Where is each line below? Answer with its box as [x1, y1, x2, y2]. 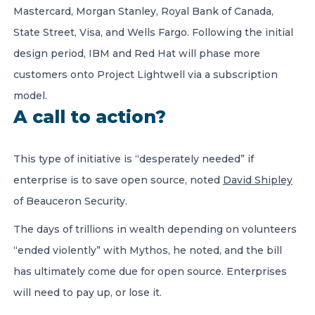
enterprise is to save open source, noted [13, 174, 223, 186]
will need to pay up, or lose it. [13, 286, 162, 299]
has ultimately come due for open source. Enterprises [13, 265, 287, 278]
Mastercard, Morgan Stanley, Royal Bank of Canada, [13, 5, 274, 18]
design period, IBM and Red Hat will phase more [13, 47, 260, 60]
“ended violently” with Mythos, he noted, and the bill [13, 244, 282, 257]
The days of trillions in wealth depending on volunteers [13, 223, 297, 236]
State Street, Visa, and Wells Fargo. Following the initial [13, 26, 293, 39]
